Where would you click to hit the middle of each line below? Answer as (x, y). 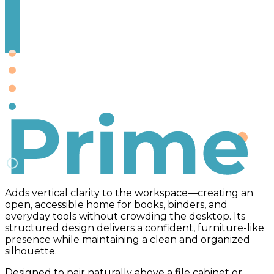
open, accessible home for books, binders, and (116, 205)
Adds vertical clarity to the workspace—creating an (129, 193)
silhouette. (31, 251)
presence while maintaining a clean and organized (128, 239)
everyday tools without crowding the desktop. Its (125, 216)
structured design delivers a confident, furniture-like (135, 228)
